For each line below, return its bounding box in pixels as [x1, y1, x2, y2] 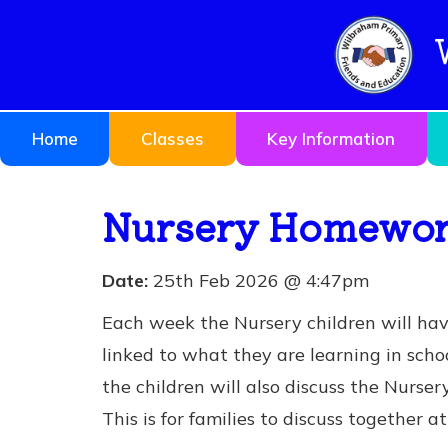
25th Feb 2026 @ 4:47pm [148, 269, 369, 292]
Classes [141, 128, 205, 149]
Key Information [267, 128, 396, 149]
